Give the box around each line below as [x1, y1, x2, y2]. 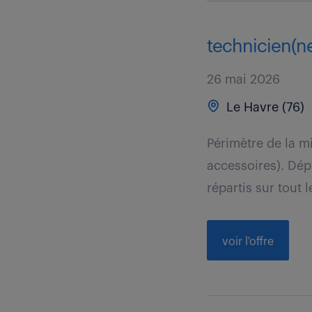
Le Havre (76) [223, 101, 305, 114]
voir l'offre [222, 236, 274, 247]
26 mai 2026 [207, 73, 281, 86]
